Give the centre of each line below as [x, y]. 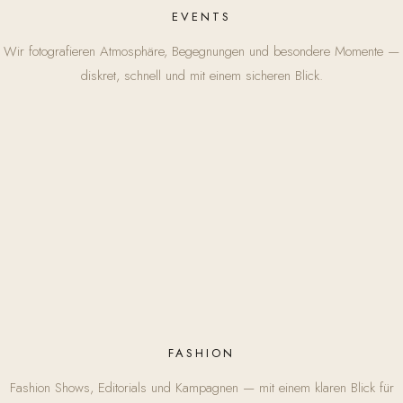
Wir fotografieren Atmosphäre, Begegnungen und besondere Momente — [201, 51]
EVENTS [201, 17]
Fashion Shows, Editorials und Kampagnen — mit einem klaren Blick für [201, 388]
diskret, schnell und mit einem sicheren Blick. [201, 76]
